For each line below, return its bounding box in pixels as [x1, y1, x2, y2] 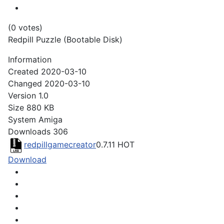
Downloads [8, 126, 50, 137]
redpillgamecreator [24, 139, 96, 150]
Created [8, 66, 38, 77]
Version [8, 90, 36, 101]
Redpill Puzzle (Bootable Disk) [8, 34, 122, 45]
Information [8, 54, 51, 65]
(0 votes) [8, 22, 42, 33]
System [8, 114, 36, 125]
